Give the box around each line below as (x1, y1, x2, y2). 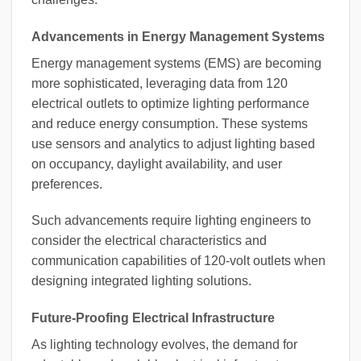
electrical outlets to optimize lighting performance (31, 96, 309, 110)
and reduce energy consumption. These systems (31, 116, 308, 131)
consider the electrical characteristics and (31, 234, 267, 248)
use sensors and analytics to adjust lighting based (31, 136, 315, 151)
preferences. (31, 176, 102, 191)
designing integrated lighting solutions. (31, 274, 251, 288)
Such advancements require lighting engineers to (31, 214, 311, 228)
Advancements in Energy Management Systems (31, 29, 325, 44)
